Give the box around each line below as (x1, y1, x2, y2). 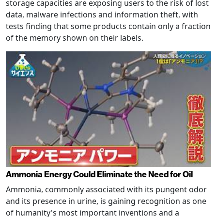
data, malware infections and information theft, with (6, 9, 198, 20)
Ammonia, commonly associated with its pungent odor (6, 184, 207, 195)
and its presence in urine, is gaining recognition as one (6, 195, 206, 206)
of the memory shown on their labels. (6, 32, 143, 44)
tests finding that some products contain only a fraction (6, 21, 211, 32)
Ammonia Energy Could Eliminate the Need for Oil (6, 169, 193, 180)
